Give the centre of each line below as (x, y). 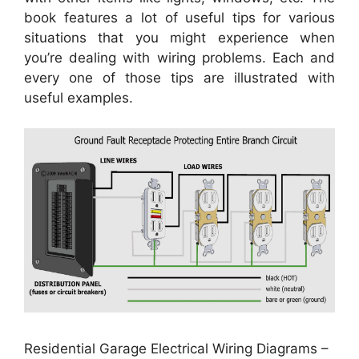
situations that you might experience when (179, 37)
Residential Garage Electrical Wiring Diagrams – (176, 348)
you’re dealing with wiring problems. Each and (179, 57)
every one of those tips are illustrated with (179, 77)
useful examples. (79, 97)
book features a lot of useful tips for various (179, 17)
